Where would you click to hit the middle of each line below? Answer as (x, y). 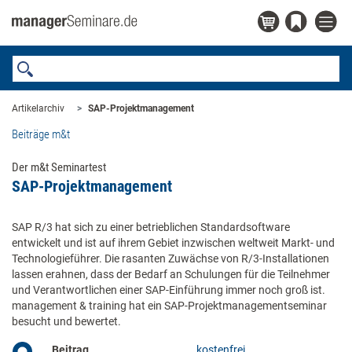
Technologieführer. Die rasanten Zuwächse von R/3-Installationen (170, 258)
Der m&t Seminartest (59, 167)
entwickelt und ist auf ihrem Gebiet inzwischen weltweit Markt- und (173, 243)
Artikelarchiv (38, 108)
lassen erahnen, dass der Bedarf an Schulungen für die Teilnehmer (171, 274)
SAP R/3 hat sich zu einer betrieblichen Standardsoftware (151, 227)
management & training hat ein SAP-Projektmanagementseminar (169, 306)
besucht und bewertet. (66, 321)
